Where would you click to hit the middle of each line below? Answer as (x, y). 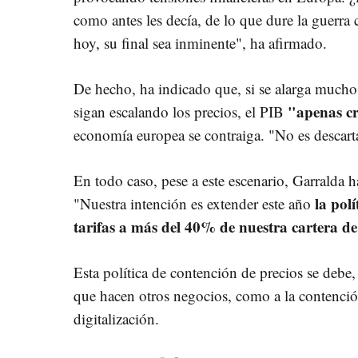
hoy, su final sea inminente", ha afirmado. (200, 42)
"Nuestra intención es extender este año (194, 203)
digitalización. (116, 318)
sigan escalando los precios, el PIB (181, 111)
